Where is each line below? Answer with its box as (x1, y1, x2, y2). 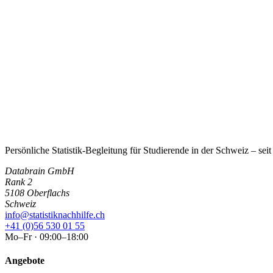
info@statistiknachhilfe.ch (5, 209, 105, 220)
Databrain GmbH (5, 165, 74, 176)
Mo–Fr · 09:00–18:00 (5, 231, 88, 242)
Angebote (5, 255, 44, 266)
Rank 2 (5, 176, 32, 187)
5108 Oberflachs (5, 187, 69, 198)
